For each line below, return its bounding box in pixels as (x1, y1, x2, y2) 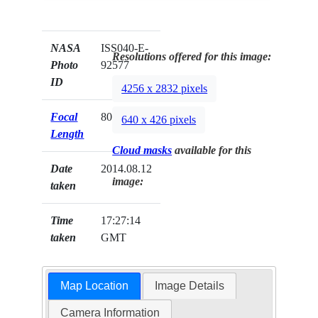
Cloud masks (112, 144, 172, 157)
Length (50, 128, 84, 141)
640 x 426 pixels (121, 114, 197, 126)
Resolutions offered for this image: (112, 50, 272, 63)
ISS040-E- (101, 42, 149, 55)
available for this (172, 144, 252, 157)
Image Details (155, 280, 225, 292)
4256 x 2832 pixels (121, 82, 208, 95)
